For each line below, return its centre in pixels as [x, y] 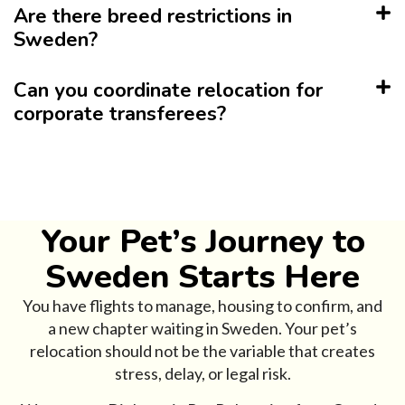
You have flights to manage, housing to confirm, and [202, 306]
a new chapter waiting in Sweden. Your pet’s [202, 329]
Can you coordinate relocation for [168, 91]
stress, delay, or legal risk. [202, 374]
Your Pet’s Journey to [202, 242]
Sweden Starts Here [202, 278]
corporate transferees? [120, 114]
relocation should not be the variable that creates [202, 351]
